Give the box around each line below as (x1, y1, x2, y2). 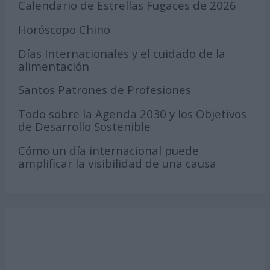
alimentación (18, 58, 90, 74)
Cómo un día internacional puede (18, 142, 199, 158)
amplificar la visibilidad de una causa (18, 155, 217, 171)
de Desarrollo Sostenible (18, 119, 151, 134)
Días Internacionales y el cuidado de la (18, 45, 226, 61)
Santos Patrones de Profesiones (18, 82, 192, 98)
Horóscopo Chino (18, 22, 111, 37)
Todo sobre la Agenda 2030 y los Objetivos (18, 106, 247, 122)
